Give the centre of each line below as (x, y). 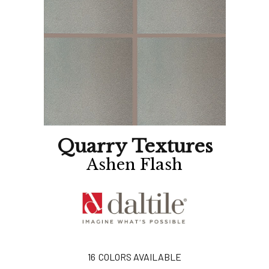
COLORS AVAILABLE (140, 257)
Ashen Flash (134, 165)
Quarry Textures (134, 146)
